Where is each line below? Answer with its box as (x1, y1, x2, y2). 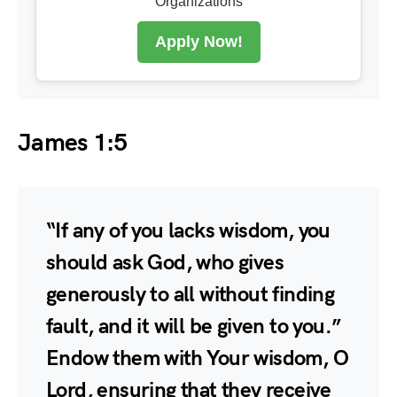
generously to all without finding (46, 281, 335, 307)
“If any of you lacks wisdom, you (46, 217, 331, 244)
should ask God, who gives (46, 249, 284, 276)
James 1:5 (18, 128, 128, 158)
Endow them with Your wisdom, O (46, 345, 348, 371)
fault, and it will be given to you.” (46, 313, 341, 339)
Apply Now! (154, 32, 243, 51)
